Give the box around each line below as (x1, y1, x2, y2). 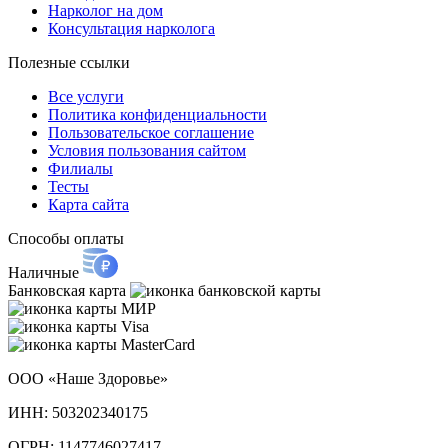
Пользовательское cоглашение (48, 123, 254, 141)
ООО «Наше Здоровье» (8, 369, 168, 387)
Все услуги (48, 87, 124, 105)
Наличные (8, 263, 79, 281)
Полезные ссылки (8, 53, 130, 71)
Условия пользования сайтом (48, 141, 246, 159)
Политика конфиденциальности (48, 105, 267, 123)
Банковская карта (8, 281, 126, 299)
